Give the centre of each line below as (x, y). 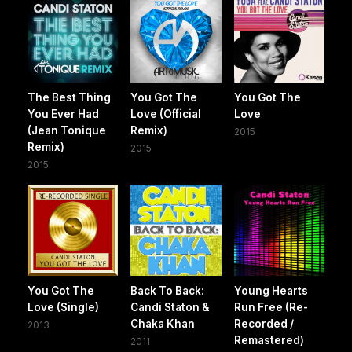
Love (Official (166, 114)
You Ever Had (63, 114)
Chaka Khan (163, 323)
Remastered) (269, 340)
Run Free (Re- (271, 307)
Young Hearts (271, 290)
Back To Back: (168, 290)
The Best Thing (69, 98)
